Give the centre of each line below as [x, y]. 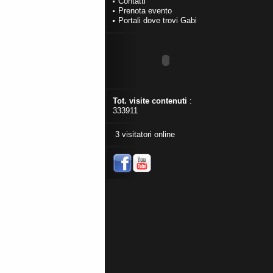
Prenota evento [145, 11]
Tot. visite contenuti [150, 101]
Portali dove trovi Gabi [158, 20]
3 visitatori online [144, 134]
